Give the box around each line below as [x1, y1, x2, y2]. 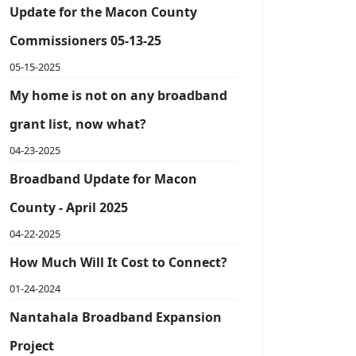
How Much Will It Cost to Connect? [10, 253, 227, 271]
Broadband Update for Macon [10, 170, 197, 188]
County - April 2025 [10, 199, 128, 216]
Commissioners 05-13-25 [10, 32, 161, 49]
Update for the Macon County [10, 3, 197, 21]
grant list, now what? [10, 115, 146, 133]
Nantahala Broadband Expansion [10, 308, 222, 326]
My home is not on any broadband [10, 87, 227, 104]
